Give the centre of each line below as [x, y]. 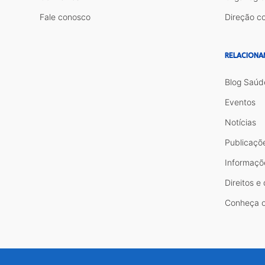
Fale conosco [65, 17]
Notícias [240, 122]
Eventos [240, 102]
